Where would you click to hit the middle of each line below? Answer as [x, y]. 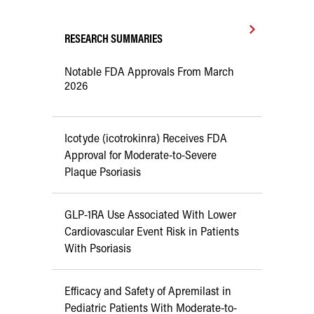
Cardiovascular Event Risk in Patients [152, 231]
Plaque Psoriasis [103, 171]
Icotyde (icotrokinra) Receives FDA [146, 138]
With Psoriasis [98, 248]
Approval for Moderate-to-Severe [141, 155]
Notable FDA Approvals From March [149, 71]
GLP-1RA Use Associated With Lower [150, 214]
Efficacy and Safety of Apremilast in [148, 291]
